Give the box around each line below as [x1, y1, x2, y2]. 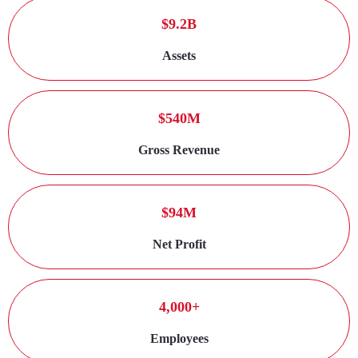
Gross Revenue [138, 143, 220, 157]
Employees [149, 332, 209, 346]
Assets [162, 49, 196, 63]
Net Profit [152, 237, 206, 252]
